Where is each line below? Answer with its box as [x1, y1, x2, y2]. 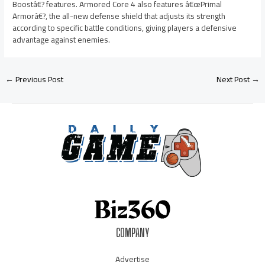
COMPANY [116, 226, 149, 240]
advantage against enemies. [12, 31, 111, 47]
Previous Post [14, 71, 64, 87]
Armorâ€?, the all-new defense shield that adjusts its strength [12, 8, 226, 24]
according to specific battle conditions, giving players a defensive [12, 20, 237, 35]
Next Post [216, 71, 251, 87]
